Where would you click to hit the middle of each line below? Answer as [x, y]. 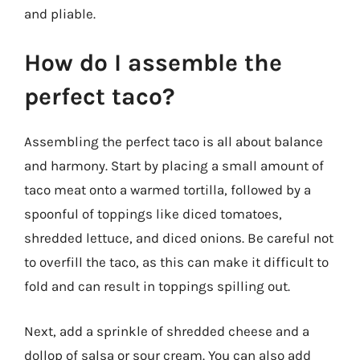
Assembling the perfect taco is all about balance [174, 141]
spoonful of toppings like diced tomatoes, [153, 214]
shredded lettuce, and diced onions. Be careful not [179, 238]
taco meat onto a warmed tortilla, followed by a [168, 190]
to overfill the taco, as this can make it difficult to [176, 262]
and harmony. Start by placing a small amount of [174, 166]
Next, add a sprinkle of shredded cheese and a [167, 331]
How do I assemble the [153, 63]
